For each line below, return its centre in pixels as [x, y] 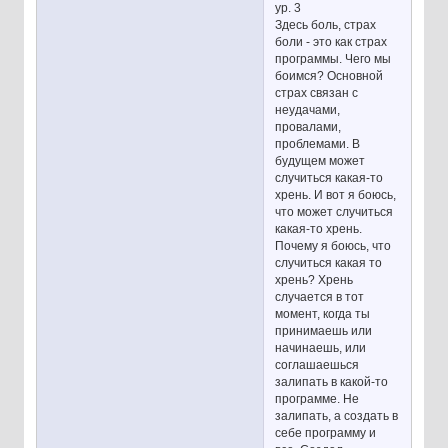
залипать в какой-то [332, 381]
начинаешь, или [321, 347]
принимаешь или [324, 330]
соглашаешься [317, 364]
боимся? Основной [329, 75]
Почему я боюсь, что [333, 245]
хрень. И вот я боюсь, [336, 194]
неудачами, [308, 109]
